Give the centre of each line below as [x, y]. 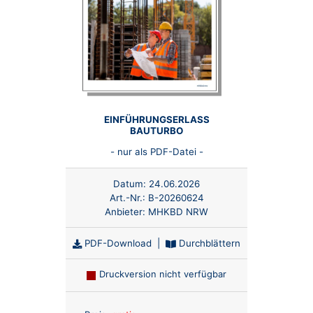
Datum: [130, 184]
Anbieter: [126, 212]
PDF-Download [117, 243]
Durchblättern [208, 243]
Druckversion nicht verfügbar [162, 274]
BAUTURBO [156, 130]
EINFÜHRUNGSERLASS [156, 119]
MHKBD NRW [178, 212]
